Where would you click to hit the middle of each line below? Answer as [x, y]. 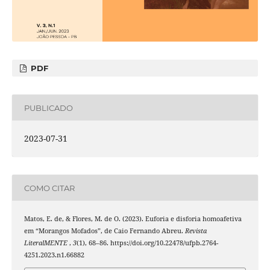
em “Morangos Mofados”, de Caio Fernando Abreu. [104, 231]
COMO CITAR [49, 188]
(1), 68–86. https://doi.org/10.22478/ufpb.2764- [147, 243]
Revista [196, 231]
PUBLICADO [48, 108]
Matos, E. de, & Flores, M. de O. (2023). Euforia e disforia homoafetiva [133, 219]
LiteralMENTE [46, 243]
